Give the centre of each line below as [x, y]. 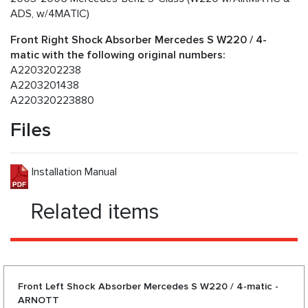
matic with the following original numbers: [118, 55]
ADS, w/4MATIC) [50, 14]
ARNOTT [38, 300]
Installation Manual [74, 172]
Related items [95, 212]
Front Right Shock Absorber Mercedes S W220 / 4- [139, 40]
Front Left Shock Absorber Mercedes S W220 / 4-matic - [148, 287]
